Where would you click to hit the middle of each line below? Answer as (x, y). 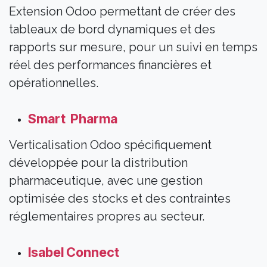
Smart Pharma (73, 119)
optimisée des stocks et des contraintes (120, 199)
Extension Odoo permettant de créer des (122, 12)
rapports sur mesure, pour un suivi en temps (133, 47)
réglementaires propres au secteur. (107, 217)
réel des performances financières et (110, 65)
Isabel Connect (75, 252)
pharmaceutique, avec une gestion (106, 181)
